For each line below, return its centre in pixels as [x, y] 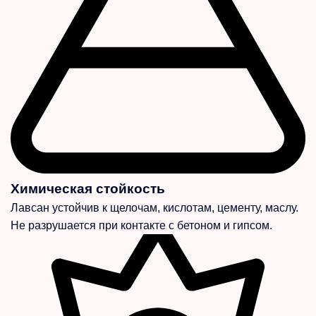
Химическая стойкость [88, 188]
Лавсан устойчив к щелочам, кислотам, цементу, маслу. [154, 207]
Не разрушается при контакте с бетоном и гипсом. [141, 225]
